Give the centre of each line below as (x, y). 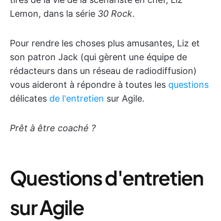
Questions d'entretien (107, 177)
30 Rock (115, 14)
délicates (30, 98)
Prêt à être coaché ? (53, 128)
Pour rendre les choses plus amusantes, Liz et (105, 43)
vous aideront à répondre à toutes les (89, 85)
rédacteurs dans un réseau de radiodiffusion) (103, 71)
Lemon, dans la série (54, 14)
